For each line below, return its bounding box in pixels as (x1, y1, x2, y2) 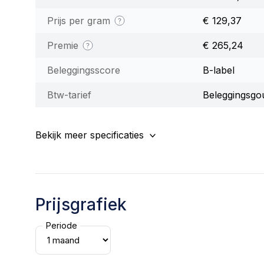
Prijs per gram (47, 14, 113, 27)
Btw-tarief (47, 88, 91, 101)
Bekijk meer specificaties (35, 128, 144, 141)
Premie (47, 39, 81, 51)
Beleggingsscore (47, 64, 120, 76)
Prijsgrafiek (35, 194, 127, 214)
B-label (203, 64, 235, 76)
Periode (45, 220, 77, 231)
